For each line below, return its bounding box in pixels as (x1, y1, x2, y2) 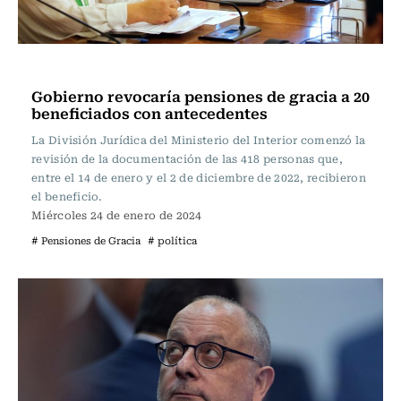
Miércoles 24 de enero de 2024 (31, 207, 202, 223)
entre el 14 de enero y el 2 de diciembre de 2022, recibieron (31, 169, 366, 185)
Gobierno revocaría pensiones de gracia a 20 (31, 84, 370, 107)
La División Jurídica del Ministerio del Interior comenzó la (31, 132, 366, 148)
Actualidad (36, 58, 105, 78)
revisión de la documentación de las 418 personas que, (31, 150, 343, 166)
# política (148, 233, 197, 248)
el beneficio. (31, 188, 101, 204)
